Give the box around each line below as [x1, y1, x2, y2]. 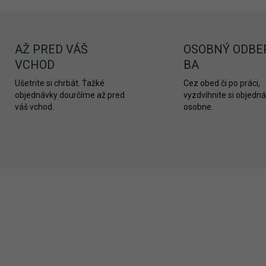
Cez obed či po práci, [183, 78, 260, 88]
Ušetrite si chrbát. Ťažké [14, 78, 104, 88]
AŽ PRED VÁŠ [14, 42, 88, 56]
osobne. [183, 102, 213, 112]
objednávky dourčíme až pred [14, 90, 125, 100]
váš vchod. [14, 102, 54, 112]
